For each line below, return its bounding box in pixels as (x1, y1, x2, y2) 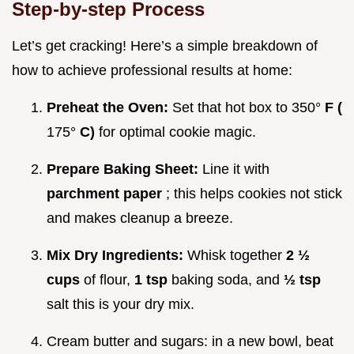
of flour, (84, 272, 134, 288)
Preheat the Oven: (47, 100, 172, 116)
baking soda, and (171, 272, 284, 288)
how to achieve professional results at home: (12, 62, 292, 79)
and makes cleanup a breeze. (47, 210, 233, 227)
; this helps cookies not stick (166, 186, 342, 202)
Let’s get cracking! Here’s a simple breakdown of (12, 38, 318, 55)
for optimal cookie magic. (99, 124, 256, 141)
